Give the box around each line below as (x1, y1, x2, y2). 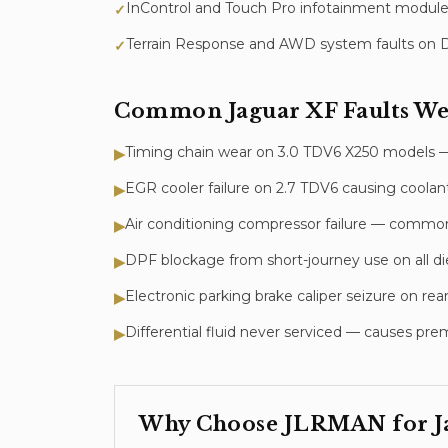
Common (114, 99, 228, 123)
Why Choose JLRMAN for (139, 412, 434, 436)
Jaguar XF (227, 99, 337, 123)
